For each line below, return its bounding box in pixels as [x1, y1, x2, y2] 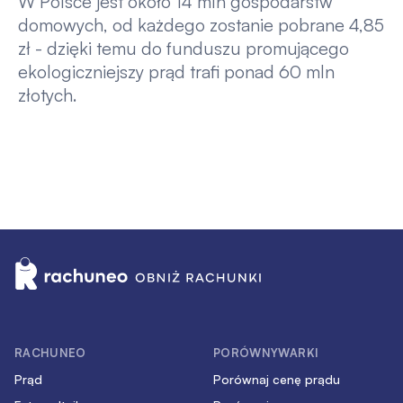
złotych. [17, 84, 77, 106]
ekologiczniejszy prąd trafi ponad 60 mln [17, 60, 335, 83]
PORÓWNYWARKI [212, 345, 319, 361]
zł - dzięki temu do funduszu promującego [17, 37, 349, 59]
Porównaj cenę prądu [212, 371, 340, 387]
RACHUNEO [13, 345, 86, 361]
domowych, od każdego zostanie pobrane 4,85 [17, 13, 384, 36]
